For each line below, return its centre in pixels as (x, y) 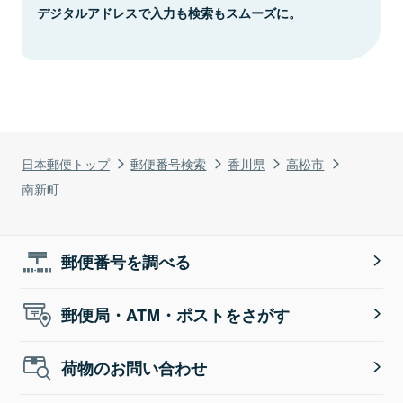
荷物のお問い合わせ (134, 367)
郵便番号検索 (169, 163)
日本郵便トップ (66, 163)
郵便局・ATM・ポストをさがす (176, 314)
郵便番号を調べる (126, 261)
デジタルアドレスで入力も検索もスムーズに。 (169, 12)
